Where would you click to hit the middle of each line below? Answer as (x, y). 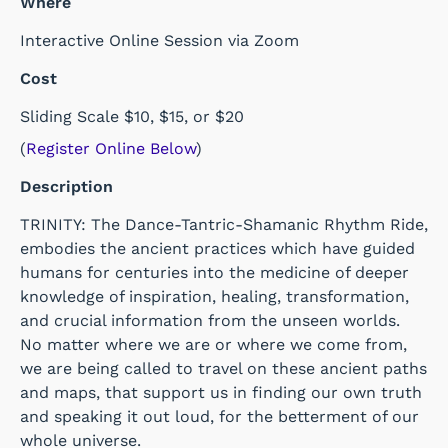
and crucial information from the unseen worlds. (212, 321)
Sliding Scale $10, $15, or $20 (132, 117)
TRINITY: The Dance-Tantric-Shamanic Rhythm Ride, (224, 225)
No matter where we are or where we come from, (213, 345)
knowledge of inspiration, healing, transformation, (214, 297)
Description (66, 187)
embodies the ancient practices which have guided (217, 249)
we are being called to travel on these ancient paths (223, 369)
